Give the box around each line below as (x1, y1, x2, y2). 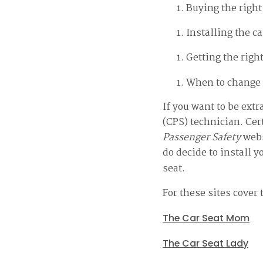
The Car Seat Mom (163, 211, 249, 225)
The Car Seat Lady (163, 236, 248, 250)
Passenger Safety (163, 130, 243, 146)
